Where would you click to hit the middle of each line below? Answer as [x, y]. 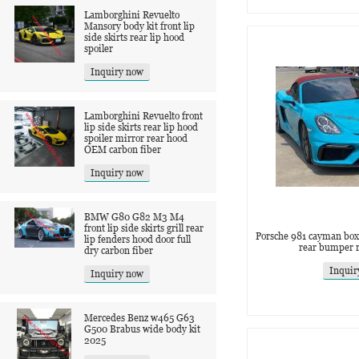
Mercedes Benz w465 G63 [139, 318]
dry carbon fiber [119, 250]
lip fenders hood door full [137, 239]
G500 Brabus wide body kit [142, 329]
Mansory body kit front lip [139, 26]
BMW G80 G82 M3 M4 [134, 217]
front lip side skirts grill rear [144, 228]
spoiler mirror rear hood [136, 138]
